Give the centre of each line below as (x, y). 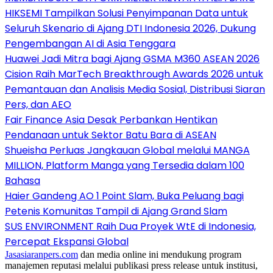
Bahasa (23, 180)
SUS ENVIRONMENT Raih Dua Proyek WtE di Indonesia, (130, 226)
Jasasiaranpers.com (41, 254)
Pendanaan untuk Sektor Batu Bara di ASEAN (111, 135)
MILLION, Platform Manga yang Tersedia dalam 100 (125, 165)
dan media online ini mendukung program (160, 254)
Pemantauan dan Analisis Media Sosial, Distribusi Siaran (135, 89)
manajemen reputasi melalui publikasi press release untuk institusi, (131, 265)
